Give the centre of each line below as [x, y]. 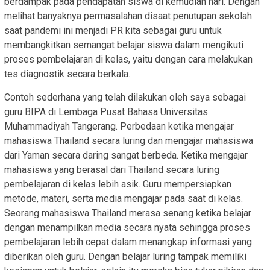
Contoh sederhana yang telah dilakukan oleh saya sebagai [125, 98]
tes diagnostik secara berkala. [67, 74]
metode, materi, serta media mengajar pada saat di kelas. [124, 199]
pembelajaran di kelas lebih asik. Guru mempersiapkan [118, 184]
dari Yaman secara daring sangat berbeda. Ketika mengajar [126, 155]
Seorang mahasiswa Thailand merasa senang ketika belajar [128, 213]
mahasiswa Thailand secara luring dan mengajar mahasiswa [129, 141]
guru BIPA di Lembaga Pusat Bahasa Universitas [106, 112]
